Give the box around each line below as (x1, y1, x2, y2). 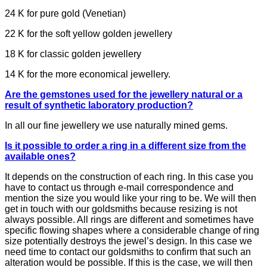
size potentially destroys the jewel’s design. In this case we (5, 235, 252, 246)
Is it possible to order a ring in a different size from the (5, 140, 246, 151)
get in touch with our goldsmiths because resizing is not (5, 203, 237, 214)
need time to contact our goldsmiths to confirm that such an (5, 246, 251, 257)
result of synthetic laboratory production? (5, 100, 193, 110)
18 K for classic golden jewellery (5, 48, 141, 59)
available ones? (5, 151, 76, 162)
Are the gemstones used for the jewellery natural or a (5, 89, 243, 100)
